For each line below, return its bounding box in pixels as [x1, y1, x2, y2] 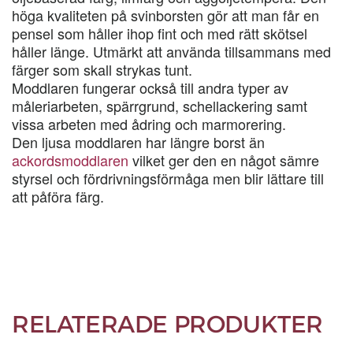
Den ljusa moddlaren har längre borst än [12, 132, 265, 152]
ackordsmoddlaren [12, 150, 128, 170]
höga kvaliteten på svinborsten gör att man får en [12, 5, 319, 25]
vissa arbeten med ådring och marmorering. [12, 113, 286, 134]
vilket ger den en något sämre [128, 150, 319, 170]
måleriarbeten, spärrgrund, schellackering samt [12, 95, 307, 116]
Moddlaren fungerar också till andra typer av [12, 77, 288, 98]
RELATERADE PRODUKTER [12, 310, 323, 339]
